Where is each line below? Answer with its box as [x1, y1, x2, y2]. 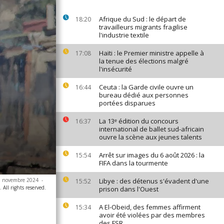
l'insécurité [99, 64, 132, 73]
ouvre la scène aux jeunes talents [99, 132, 202, 141]
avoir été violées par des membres [99, 210, 205, 219]
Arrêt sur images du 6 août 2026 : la [99, 150, 204, 159]
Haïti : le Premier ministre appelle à [99, 48, 204, 57]
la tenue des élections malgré [99, 56, 188, 65]
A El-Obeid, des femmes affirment [99, 202, 200, 211]
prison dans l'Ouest [99, 184, 158, 193]
